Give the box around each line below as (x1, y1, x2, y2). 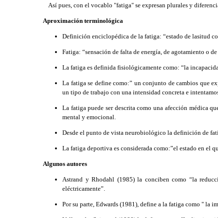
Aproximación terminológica (43, 17, 123, 24)
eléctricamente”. (62, 185, 105, 192)
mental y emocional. (62, 113, 116, 121)
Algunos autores (43, 160, 87, 167)
